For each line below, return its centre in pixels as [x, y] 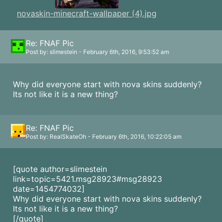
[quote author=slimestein [60, 169]
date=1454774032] [49, 189]
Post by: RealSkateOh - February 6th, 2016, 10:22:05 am [104, 137]
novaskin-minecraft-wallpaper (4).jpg [87, 13]
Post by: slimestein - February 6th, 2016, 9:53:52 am [97, 52]
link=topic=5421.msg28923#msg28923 [87, 179]
